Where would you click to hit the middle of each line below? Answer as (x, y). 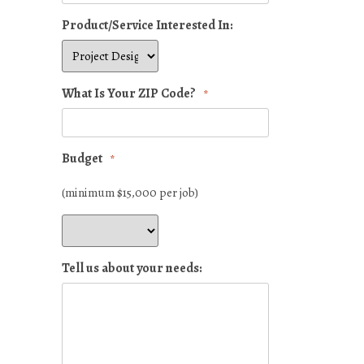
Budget (82, 159)
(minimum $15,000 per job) (130, 193)
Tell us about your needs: (132, 269)
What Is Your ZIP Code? (129, 94)
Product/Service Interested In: (147, 26)
